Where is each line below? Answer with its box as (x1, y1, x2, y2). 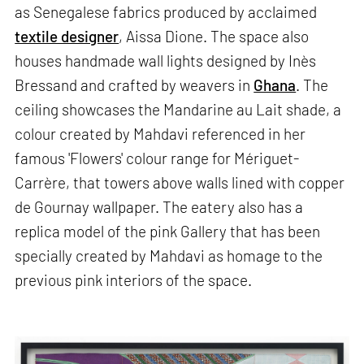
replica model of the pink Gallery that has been (15, 221, 321, 240)
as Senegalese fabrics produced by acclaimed (15, 2, 318, 21)
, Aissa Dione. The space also (119, 26, 310, 45)
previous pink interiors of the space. (15, 270, 253, 289)
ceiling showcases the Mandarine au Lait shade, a (15, 99, 342, 119)
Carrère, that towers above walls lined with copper (15, 172, 345, 192)
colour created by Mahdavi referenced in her (15, 123, 306, 143)
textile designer (15, 26, 119, 45)
